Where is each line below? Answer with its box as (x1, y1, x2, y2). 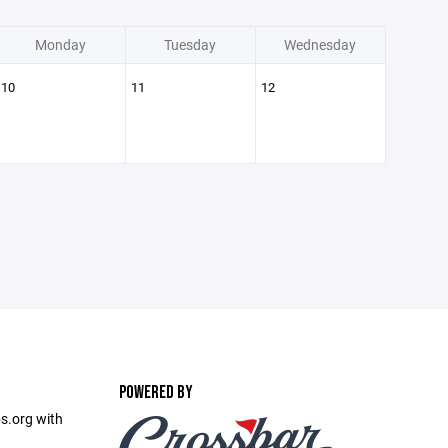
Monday (34, 35, 86, 54)
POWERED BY (118, 382, 193, 403)
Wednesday (284, 35, 356, 54)
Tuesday (164, 35, 216, 54)
